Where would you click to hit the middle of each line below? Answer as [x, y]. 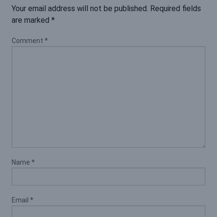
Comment [28, 41]
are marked [31, 20]
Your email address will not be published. [80, 9]
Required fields [176, 9]
